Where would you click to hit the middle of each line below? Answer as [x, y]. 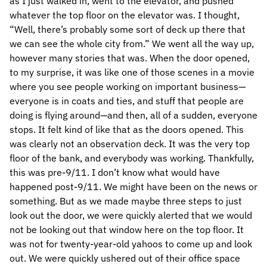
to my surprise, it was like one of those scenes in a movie [132, 72]
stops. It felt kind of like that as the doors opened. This [127, 129]
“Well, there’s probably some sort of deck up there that [128, 29]
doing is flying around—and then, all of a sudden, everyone [133, 115]
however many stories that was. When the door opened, [130, 58]
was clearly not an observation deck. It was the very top [130, 144]
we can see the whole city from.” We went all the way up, [132, 44]
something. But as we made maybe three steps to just [126, 201]
